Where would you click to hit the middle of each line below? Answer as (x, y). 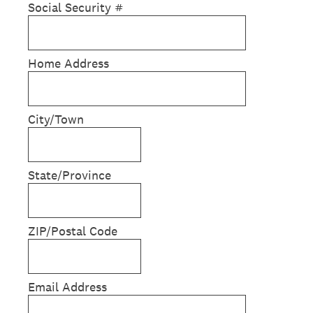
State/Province (70, 175)
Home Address (68, 63)
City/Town (56, 119)
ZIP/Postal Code (73, 231)
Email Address (67, 287)
